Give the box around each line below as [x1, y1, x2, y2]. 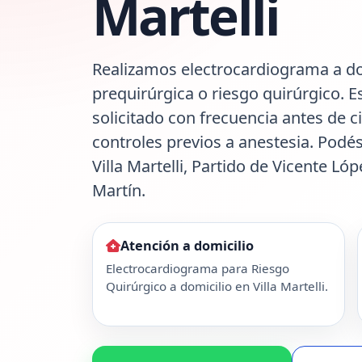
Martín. [92, 179, 145, 201]
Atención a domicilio [120, 236, 254, 255]
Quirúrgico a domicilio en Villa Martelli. [106, 278, 328, 295]
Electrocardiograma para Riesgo [106, 260, 289, 277]
